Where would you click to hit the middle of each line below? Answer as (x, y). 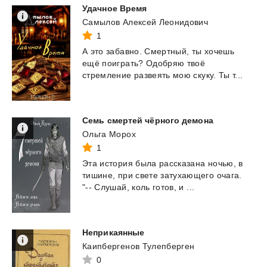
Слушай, (112, 187)
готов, (165, 187)
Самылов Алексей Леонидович (145, 22)
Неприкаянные (114, 233)
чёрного (162, 121)
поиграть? (123, 63)
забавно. (124, 52)
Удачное (100, 9)
